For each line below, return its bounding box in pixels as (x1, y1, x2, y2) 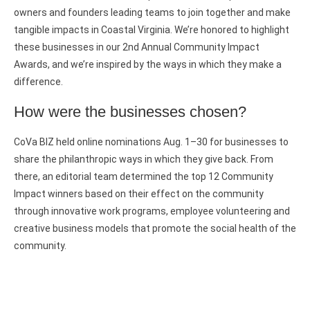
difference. (14, 75, 63, 87)
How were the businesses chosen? (14, 102, 246, 120)
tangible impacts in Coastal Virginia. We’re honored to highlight (14, 24, 289, 35)
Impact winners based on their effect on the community (14, 188, 264, 199)
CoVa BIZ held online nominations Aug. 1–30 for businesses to (14, 136, 289, 147)
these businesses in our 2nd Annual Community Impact (14, 41, 259, 53)
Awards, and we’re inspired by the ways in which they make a (14, 58, 282, 70)
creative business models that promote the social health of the (14, 222, 296, 234)
